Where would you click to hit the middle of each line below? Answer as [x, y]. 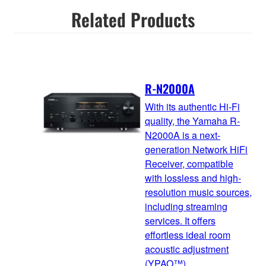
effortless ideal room [188, 235]
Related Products [133, 19]
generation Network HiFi [196, 150]
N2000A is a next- [183, 135]
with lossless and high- [193, 178]
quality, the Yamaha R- [192, 121]
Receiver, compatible [189, 164]
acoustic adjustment [187, 249]
